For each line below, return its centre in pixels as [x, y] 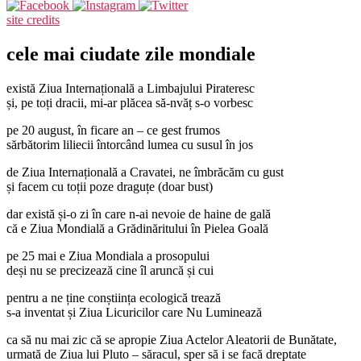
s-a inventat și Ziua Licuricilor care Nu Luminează [134, 312]
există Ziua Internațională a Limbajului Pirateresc [131, 88]
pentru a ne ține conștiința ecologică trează [114, 297]
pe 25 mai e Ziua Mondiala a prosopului [108, 255]
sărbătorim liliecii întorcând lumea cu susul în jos [130, 144]
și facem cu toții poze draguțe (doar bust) [110, 186]
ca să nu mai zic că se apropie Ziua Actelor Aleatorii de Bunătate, [172, 339]
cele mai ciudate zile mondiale [131, 54]
